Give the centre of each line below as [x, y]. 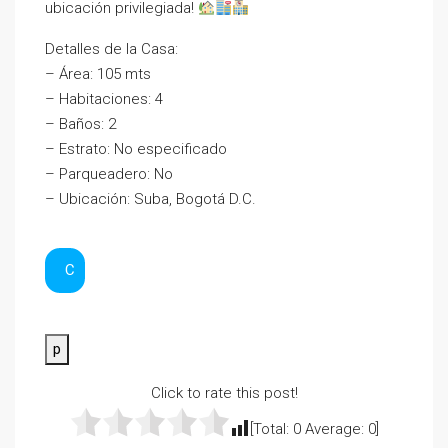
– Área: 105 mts [98, 74]
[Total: [271, 429]
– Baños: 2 [80, 124]
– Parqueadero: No [109, 174]
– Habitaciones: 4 [104, 99]
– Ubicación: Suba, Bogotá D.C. [150, 199]
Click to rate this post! [224, 393]
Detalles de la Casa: [111, 49]
